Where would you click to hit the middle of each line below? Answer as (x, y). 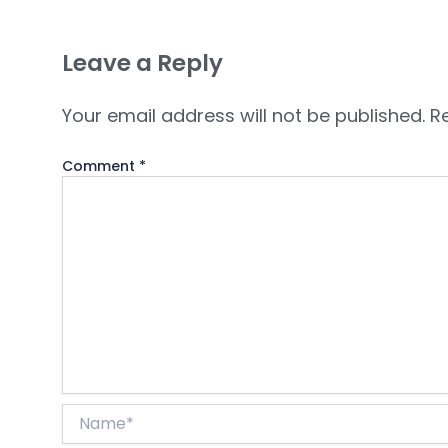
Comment (100, 165)
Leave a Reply (142, 62)
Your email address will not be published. (243, 115)
